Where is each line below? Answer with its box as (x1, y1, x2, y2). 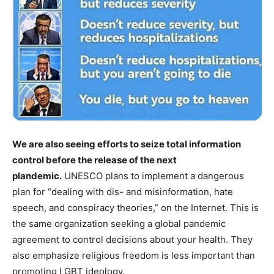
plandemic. (12, 170, 62, 182)
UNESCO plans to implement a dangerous (62, 170, 244, 182)
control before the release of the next (12, 154, 177, 166)
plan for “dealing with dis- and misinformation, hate (12, 186, 233, 198)
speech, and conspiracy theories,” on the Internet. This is (12, 202, 259, 214)
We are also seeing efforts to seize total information (12, 138, 241, 150)
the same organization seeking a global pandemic (12, 218, 226, 230)
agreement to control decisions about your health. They (12, 234, 253, 246)
